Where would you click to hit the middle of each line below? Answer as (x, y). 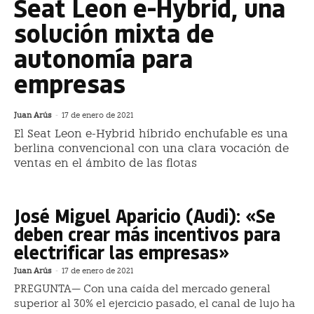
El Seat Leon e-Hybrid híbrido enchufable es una (151, 134)
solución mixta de (114, 33)
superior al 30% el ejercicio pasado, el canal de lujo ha (155, 304)
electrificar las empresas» (122, 252)
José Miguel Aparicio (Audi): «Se (145, 216)
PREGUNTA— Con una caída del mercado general (142, 289)
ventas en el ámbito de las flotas (105, 163)
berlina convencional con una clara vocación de (151, 149)
